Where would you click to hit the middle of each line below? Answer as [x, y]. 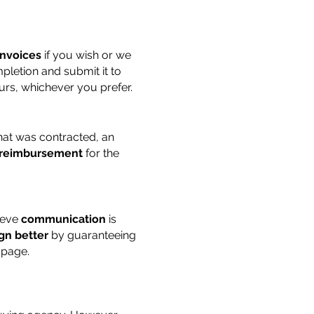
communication [63, 219]
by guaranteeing [92, 235]
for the [101, 153]
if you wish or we [86, 55]
